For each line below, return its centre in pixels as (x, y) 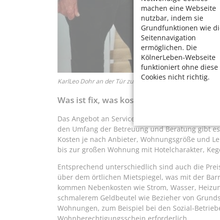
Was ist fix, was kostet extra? (115, 100)
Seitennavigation (168, 37)
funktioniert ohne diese (179, 67)
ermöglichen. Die (169, 47)
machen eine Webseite (179, 8)
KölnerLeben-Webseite (178, 57)
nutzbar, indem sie (172, 18)
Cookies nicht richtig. (175, 77)
